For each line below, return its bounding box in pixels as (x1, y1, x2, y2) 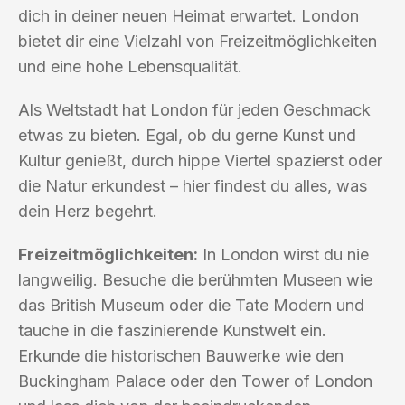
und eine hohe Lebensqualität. (18, 56, 242, 76)
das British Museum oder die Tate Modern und (18, 295, 364, 315)
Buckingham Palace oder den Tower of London (18, 371, 372, 391)
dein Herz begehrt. (18, 201, 157, 221)
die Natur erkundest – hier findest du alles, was (18, 175, 367, 195)
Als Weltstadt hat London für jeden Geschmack (18, 99, 371, 119)
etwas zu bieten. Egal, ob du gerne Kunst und (18, 125, 356, 145)
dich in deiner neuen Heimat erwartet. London (18, 5, 359, 25)
